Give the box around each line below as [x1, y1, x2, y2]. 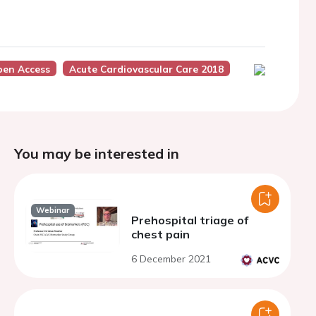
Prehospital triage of [131, 213, 248, 227]
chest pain [131, 227, 190, 241]
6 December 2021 [131, 253, 211, 265]
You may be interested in [14, 145, 179, 162]
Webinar [36, 205, 70, 216]
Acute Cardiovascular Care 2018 [68, 63, 224, 75]
